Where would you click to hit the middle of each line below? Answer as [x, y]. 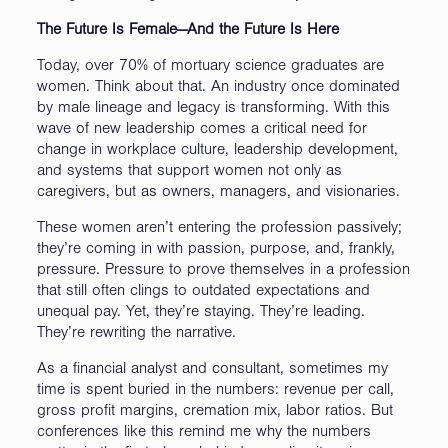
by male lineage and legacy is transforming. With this [213, 108]
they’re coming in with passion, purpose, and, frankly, [215, 249]
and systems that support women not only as [189, 171]
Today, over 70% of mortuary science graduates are [210, 66]
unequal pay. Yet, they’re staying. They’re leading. [200, 312]
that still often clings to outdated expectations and [203, 291]
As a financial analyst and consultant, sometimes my [212, 369]
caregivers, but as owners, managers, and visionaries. [218, 192]
